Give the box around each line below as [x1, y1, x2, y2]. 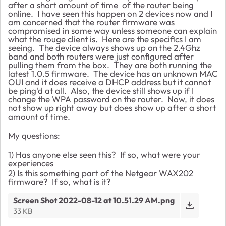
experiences [8, 157, 53, 168]
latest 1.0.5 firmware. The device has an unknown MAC [8, 68, 218, 79]
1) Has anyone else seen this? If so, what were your [8, 149, 200, 160]
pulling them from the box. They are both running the [8, 59, 212, 70]
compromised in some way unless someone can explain [8, 25, 217, 36]
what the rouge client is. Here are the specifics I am [8, 33, 201, 44]
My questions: [8, 130, 60, 141]
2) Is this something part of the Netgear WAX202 [8, 167, 193, 178]
